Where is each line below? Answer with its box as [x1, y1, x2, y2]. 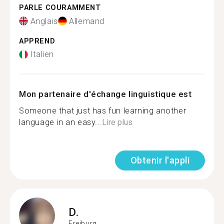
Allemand [69, 16, 105, 26]
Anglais [30, 16, 58, 26]
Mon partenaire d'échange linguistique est [19, 89, 192, 99]
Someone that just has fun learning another [19, 106, 186, 115]
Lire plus [102, 117, 133, 127]
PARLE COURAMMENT [19, 3, 101, 12]
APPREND [19, 36, 55, 45]
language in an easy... [19, 117, 102, 127]
